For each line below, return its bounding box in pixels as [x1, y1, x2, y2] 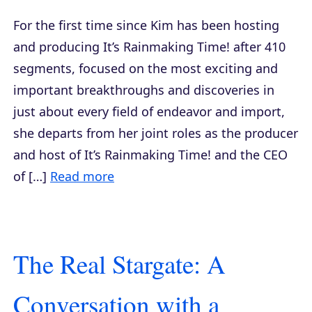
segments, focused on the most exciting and [13, 59, 278, 77]
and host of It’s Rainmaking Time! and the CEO [13, 146, 288, 163]
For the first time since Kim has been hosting [13, 16, 279, 33]
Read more [50, 167, 114, 185]
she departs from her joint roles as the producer [13, 124, 298, 141]
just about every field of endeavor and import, [13, 102, 285, 120]
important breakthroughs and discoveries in [13, 81, 274, 98]
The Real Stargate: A [13, 246, 226, 281]
